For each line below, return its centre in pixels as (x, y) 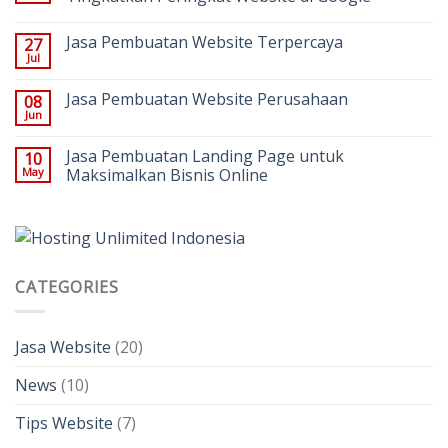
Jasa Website (63, 347)
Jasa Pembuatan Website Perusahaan (207, 98)
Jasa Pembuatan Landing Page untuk (205, 155)
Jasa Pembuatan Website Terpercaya (204, 41)
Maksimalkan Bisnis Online (167, 174)
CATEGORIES (67, 286)
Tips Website (64, 423)
